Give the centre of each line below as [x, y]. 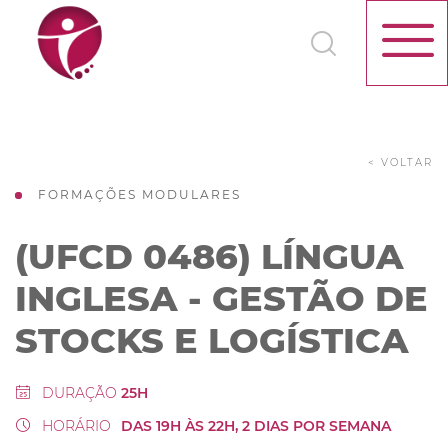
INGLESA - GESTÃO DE [221, 298]
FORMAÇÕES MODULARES [139, 194]
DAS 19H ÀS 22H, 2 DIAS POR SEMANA [256, 426]
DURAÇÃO [77, 393]
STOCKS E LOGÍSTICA [212, 340]
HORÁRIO [74, 426]
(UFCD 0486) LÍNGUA [209, 256]
